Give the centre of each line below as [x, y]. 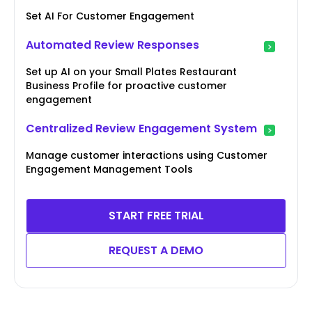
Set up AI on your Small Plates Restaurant [131, 72]
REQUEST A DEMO [156, 251]
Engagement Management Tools [109, 170]
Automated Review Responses [112, 45]
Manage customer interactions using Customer [147, 156]
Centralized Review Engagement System [141, 129]
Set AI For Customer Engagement [110, 16]
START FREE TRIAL [156, 216]
